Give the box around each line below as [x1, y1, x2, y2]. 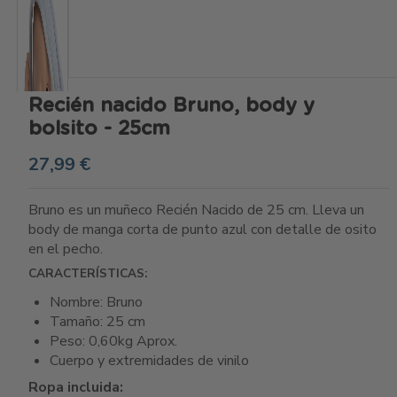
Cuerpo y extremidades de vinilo [50, 351, 249, 371]
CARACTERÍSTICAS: [28, 265, 147, 283]
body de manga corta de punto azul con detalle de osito [28, 219, 377, 239]
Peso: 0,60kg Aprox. [50, 331, 177, 352]
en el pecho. [28, 238, 103, 259]
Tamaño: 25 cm [50, 312, 145, 332]
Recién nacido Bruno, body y [28, 95, 315, 115]
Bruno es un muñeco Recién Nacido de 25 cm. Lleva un [28, 199, 364, 220]
